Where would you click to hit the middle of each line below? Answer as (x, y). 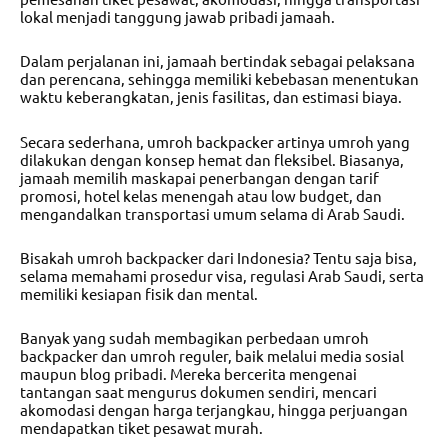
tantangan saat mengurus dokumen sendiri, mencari (198, 392)
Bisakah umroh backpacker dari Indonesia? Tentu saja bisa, (218, 257)
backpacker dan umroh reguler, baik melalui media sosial (212, 356)
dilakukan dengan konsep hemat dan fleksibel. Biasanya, (212, 159)
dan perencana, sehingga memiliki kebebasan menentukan (219, 79)
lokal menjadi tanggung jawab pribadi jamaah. (177, 17)
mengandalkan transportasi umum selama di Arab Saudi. (212, 213)
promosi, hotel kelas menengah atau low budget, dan (201, 195)
